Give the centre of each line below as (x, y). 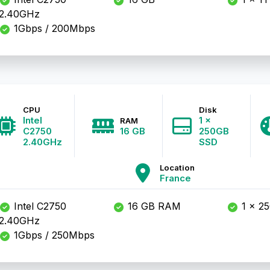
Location (177, 168)
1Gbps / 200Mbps (53, 28)
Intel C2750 (38, 206)
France (175, 178)
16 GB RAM (152, 206)
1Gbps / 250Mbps (52, 235)
